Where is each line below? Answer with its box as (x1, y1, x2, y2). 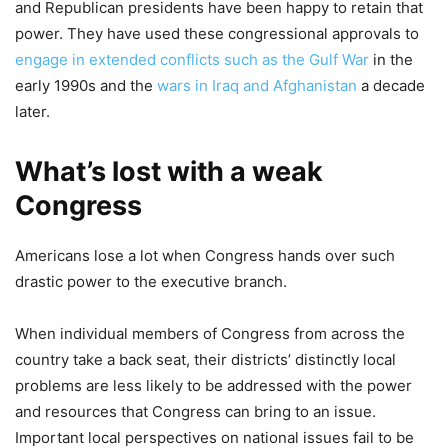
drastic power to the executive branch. (15, 271, 287, 291)
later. (15, 101, 50, 121)
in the (369, 49, 413, 69)
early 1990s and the (15, 75, 157, 95)
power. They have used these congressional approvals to (15, 23, 419, 43)
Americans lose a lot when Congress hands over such (15, 245, 395, 265)
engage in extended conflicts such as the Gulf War (15, 49, 369, 69)
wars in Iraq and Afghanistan (157, 75, 357, 95)
